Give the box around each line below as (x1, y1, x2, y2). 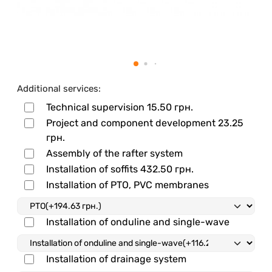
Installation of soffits (46, 163, 140, 175)
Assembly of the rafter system (46, 147, 183, 159)
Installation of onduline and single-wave (46, 216, 229, 228)
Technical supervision (46, 101, 147, 113)
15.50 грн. (147, 101, 193, 113)
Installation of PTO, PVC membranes (46, 178, 209, 191)
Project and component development (46, 117, 218, 129)
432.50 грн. (140, 163, 194, 175)
